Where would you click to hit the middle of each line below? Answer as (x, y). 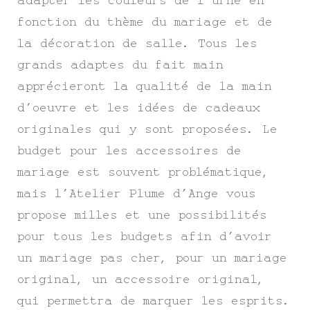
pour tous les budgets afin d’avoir (145, 236)
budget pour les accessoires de (129, 151)
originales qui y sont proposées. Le (147, 129)
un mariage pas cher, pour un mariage (152, 258)
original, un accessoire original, (141, 279)
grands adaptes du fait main (120, 65)
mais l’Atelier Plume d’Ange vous (137, 193)
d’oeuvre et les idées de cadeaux (139, 108)
